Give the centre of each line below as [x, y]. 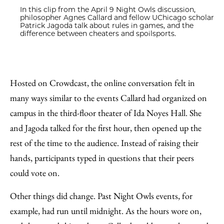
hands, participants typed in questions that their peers [102, 157]
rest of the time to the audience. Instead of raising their [104, 142]
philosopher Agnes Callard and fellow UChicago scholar [117, 17]
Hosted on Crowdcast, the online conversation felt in [102, 82]
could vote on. [35, 172]
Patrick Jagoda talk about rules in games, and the [107, 25]
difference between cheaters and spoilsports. [98, 33]
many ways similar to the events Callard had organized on [108, 97]
